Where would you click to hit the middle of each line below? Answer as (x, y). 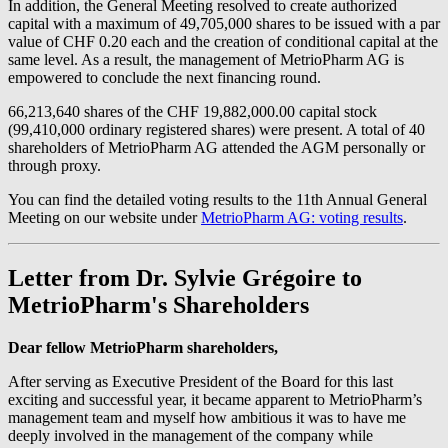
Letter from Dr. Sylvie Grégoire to (185, 277)
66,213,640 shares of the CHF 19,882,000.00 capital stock (192, 111)
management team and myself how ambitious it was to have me (207, 417)
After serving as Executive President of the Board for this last (200, 381)
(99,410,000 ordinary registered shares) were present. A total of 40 (216, 129)
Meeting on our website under (104, 217)
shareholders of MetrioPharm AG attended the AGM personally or (216, 147)
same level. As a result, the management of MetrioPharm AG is (206, 59)
